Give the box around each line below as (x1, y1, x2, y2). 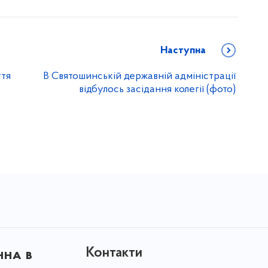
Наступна (160, 45, 206, 56)
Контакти (86, 246, 142, 260)
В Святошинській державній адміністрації (43, 71, 236, 82)
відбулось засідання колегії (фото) (79, 84, 236, 95)
